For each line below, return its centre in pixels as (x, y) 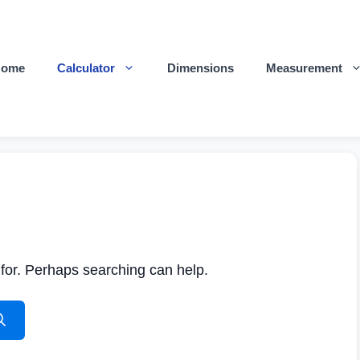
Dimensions (200, 68)
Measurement (304, 68)
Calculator (86, 68)
